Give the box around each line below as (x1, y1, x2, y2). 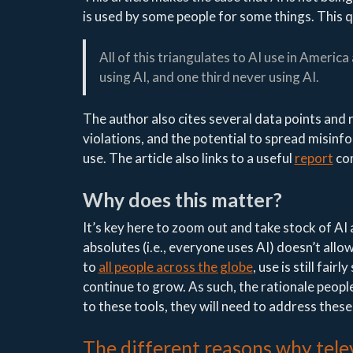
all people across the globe (98, 258, 253, 276)
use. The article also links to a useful (82, 150, 295, 167)
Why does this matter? (82, 188, 282, 211)
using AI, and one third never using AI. (98, 69, 319, 86)
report (294, 150, 333, 167)
